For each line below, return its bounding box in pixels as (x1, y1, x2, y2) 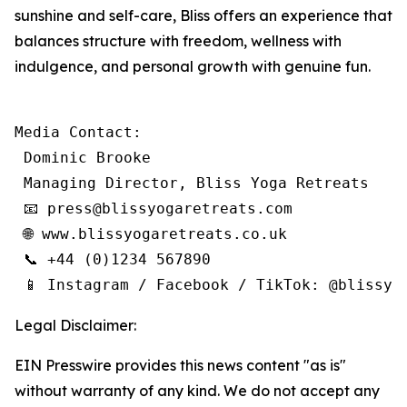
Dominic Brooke (15, 149, 151, 166)
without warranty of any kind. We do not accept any (15, 382, 380, 400)
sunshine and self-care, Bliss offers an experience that (15, 6, 392, 25)
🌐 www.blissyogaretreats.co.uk (15, 225, 287, 243)
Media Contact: (15, 124, 142, 141)
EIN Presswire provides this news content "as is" (15, 356, 346, 374)
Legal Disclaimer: (15, 316, 136, 334)
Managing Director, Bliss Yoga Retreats (15, 174, 369, 192)
